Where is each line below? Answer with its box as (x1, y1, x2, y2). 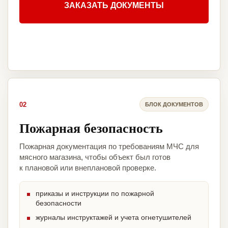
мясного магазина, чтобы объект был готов (19, 153, 170, 162)
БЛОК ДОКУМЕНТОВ (145, 101, 203, 107)
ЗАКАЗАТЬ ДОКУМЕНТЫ (64, 1, 164, 10)
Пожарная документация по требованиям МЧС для (19, 142, 199, 151)
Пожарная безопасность (19, 118, 163, 138)
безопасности (36, 199, 81, 208)
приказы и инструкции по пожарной (36, 189, 154, 198)
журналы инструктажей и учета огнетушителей (36, 213, 191, 222)
